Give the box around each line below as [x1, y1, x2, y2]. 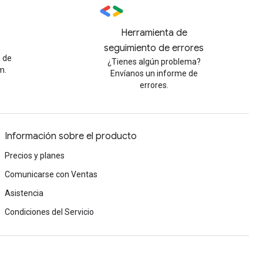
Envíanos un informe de [110, 69, 198, 79]
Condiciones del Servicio [5, 207, 94, 217]
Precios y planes [5, 151, 65, 161]
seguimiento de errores [104, 42, 204, 55]
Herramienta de [120, 27, 187, 39]
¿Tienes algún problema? [107, 57, 201, 67]
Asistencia [5, 188, 43, 198]
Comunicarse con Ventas [5, 170, 97, 180]
